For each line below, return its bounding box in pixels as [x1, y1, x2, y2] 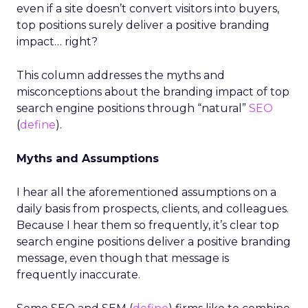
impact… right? [16, 35, 98, 48]
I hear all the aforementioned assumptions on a [16, 186, 276, 199]
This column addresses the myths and [16, 69, 225, 82]
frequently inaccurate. [16, 268, 140, 281]
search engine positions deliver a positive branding [16, 235, 291, 248]
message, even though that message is [16, 252, 229, 265]
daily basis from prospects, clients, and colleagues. [16, 202, 289, 215]
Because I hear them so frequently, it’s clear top [16, 219, 279, 232]
